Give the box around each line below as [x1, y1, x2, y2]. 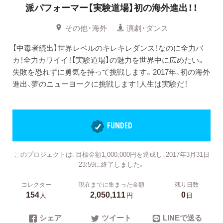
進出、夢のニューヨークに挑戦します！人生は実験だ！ [12, 78, 188, 89]
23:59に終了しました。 [78, 159, 145, 169]
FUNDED [107, 120, 132, 131]
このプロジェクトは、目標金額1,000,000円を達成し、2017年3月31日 [13, 149, 210, 159]
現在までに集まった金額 [78, 179, 144, 189]
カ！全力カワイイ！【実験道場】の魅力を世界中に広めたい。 [12, 54, 205, 65]
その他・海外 [65, 22, 107, 33]
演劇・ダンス [126, 22, 169, 33]
